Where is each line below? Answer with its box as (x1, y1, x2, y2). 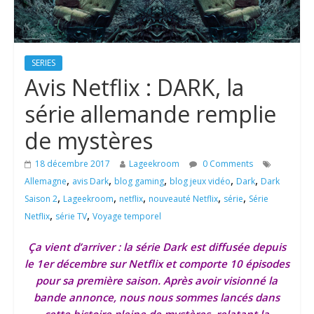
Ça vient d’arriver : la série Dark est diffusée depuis (27, 240, 286, 254)
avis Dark (71, 175, 109, 188)
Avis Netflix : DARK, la (24, 72, 244, 103)
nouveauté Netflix (148, 193, 218, 205)
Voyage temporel (92, 210, 161, 223)
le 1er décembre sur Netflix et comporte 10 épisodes (24, 257, 289, 271)
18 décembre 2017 (34, 158, 110, 170)
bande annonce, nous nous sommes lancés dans (34, 290, 280, 305)
